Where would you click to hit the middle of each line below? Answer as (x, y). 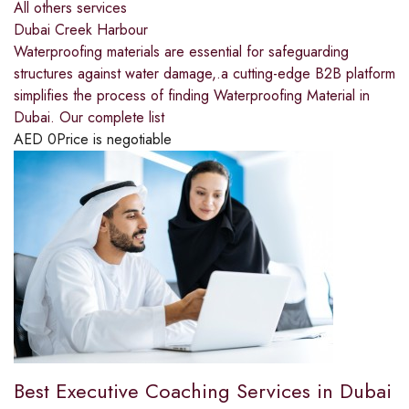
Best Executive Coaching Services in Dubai (203, 391)
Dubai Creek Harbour (81, 30)
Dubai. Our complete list (89, 118)
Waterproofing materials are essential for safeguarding (181, 52)
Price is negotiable (114, 140)
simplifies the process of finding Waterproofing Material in (192, 96)
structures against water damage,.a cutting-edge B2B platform (204, 74)
